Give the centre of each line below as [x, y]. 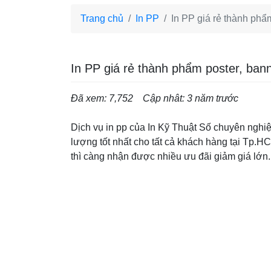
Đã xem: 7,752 [102, 98]
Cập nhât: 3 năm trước [191, 98]
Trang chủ [102, 18]
